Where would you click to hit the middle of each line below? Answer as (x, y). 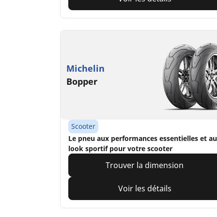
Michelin (85, 69)
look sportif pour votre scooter (120, 149)
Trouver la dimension (145, 165)
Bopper (82, 82)
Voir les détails (145, 189)
